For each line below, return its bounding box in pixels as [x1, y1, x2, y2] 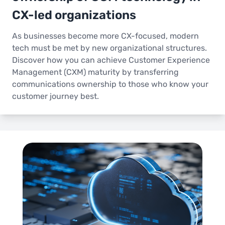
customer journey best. [12, 91, 99, 101]
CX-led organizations [12, 8, 136, 23]
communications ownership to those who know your [12, 79, 208, 89]
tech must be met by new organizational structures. [12, 43, 207, 53]
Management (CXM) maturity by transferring [12, 67, 179, 77]
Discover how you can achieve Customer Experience [12, 55, 210, 65]
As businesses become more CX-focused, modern [12, 31, 199, 41]
